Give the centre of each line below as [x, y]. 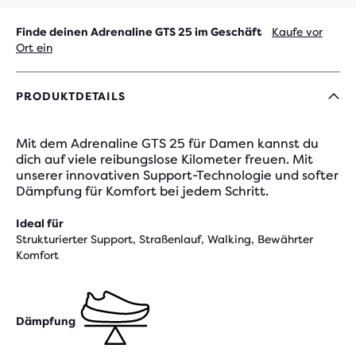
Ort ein [34, 48]
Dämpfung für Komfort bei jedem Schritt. [142, 191]
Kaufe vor [297, 32]
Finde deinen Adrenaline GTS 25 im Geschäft [140, 32]
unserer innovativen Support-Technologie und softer [177, 175]
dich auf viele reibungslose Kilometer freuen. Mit [164, 159]
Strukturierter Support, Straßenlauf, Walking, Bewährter [164, 239]
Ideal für [40, 223]
